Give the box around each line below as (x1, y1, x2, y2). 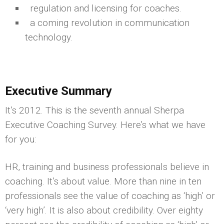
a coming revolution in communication (25, 16, 189, 28)
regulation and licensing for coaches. (25, 2, 181, 14)
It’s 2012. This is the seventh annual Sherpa (5, 104, 184, 116)
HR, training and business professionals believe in (5, 160, 209, 172)
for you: (5, 133, 36, 145)
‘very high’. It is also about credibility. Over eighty (5, 204, 203, 216)
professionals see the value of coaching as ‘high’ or (5, 189, 215, 201)
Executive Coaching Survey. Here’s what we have (5, 118, 205, 130)
